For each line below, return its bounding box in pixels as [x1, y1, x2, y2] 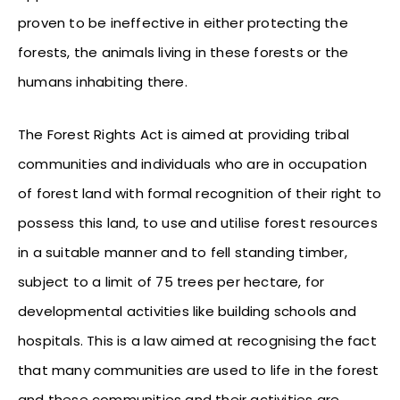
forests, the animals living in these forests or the [18, 42, 349, 62]
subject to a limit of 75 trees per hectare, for [18, 271, 325, 291]
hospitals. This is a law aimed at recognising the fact [18, 330, 377, 350]
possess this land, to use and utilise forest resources [18, 212, 378, 232]
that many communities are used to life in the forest [18, 360, 379, 379]
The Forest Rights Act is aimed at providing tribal [18, 124, 350, 144]
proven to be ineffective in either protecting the [18, 12, 348, 32]
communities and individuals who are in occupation [18, 154, 367, 173]
